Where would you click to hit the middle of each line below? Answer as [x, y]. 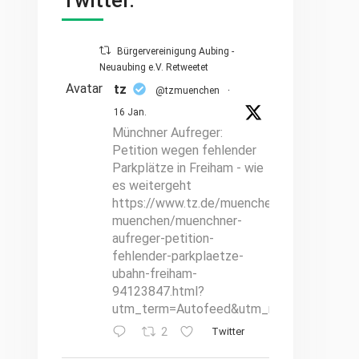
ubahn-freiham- [155, 274]
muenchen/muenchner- [177, 221]
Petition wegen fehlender [184, 150]
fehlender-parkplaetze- [178, 256]
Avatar [84, 89]
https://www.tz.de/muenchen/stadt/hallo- [232, 203]
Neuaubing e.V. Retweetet [154, 67]
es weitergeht [152, 186]
